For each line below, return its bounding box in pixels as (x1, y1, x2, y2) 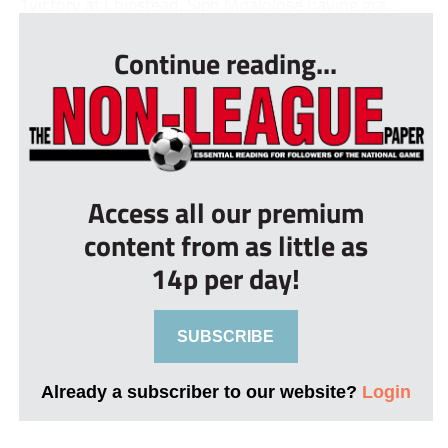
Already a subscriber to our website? (40, 380, 362, 402)
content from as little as (83, 223, 368, 267)
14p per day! (151, 256, 301, 300)
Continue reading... (114, 41, 338, 85)
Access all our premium (87, 190, 364, 234)
